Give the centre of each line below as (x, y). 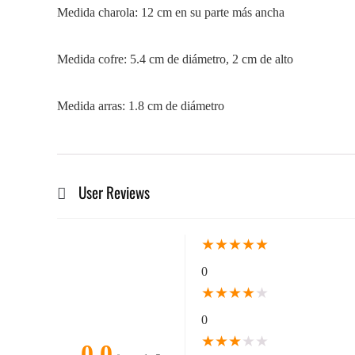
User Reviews (114, 192)
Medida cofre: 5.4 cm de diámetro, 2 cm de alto (175, 59)
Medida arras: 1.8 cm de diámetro (141, 106)
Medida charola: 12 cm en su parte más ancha (171, 12)
